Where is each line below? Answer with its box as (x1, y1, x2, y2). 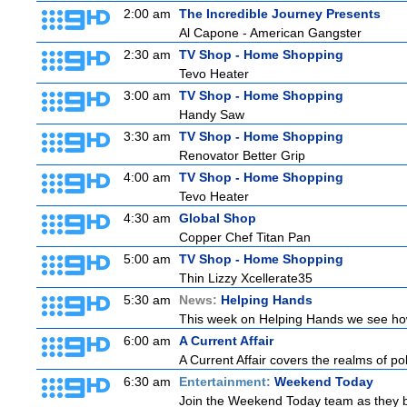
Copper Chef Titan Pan (179, 230, 311, 244)
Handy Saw (179, 107, 244, 122)
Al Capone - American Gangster (179, 25, 362, 40)
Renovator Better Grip (179, 148, 305, 163)
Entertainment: (179, 374, 274, 389)
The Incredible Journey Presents (179, 6, 381, 21)
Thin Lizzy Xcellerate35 (179, 271, 313, 285)
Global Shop (179, 211, 256, 225)
